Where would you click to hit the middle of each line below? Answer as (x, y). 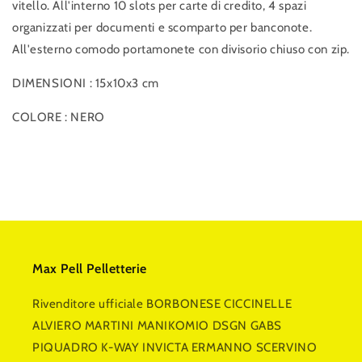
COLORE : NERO (59, 118)
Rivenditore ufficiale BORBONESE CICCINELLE (162, 304)
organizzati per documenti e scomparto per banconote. (162, 28)
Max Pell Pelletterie (90, 269)
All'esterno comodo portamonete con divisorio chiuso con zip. (181, 50)
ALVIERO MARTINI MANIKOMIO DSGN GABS (158, 326)
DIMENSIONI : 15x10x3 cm (111, 84)
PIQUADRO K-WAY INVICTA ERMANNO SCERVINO (175, 348)
